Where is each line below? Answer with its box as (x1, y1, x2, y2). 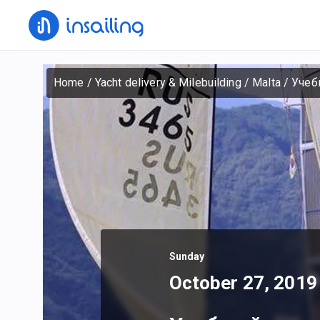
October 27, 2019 (169, 272, 317, 294)
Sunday (169, 251, 205, 263)
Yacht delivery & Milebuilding (94, 76, 241, 89)
